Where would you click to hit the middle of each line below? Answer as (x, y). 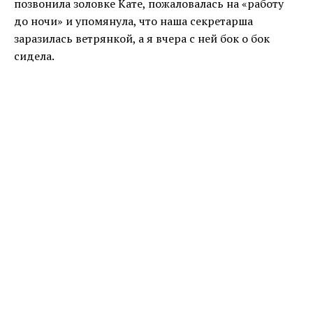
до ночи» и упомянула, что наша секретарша (133, 21)
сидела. (34, 56)
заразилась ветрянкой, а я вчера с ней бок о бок (142, 39)
